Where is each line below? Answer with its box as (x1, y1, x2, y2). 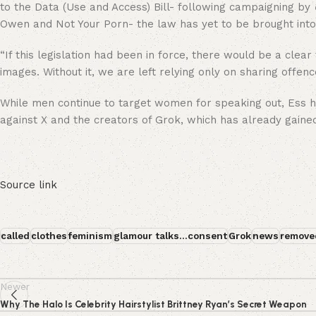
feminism (68, 229, 112, 241)
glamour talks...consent (114, 229, 227, 241)
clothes (31, 229, 67, 241)
